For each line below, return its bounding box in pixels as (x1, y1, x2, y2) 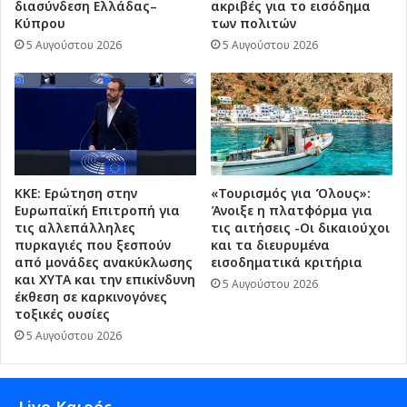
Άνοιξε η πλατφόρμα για (211, 202, 372, 220)
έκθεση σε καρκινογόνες (15, 288, 167, 306)
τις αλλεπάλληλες (15, 219, 135, 237)
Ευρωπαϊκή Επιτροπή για (15, 202, 180, 220)
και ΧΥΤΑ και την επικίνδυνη (15, 271, 195, 289)
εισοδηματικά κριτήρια (211, 253, 362, 272)
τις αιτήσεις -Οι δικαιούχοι (211, 219, 390, 237)
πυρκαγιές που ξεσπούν (15, 236, 171, 254)
